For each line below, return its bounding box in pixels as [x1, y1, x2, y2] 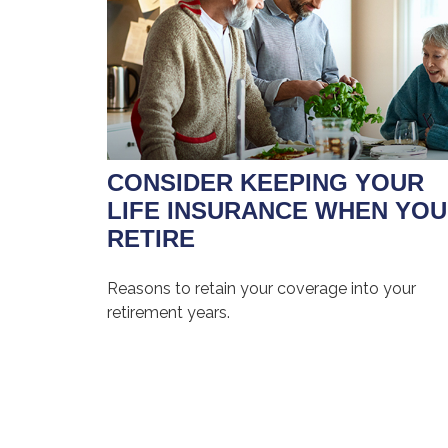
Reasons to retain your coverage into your [107, 278, 416, 298]
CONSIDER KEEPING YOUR [107, 168, 424, 196]
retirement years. [107, 302, 230, 322]
